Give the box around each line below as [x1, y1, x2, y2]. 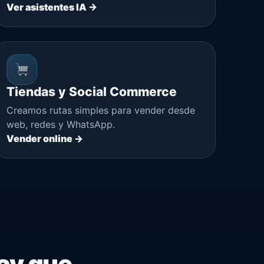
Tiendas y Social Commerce [6, 84, 177, 99]
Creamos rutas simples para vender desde [6, 104, 195, 116]
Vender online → [6, 132, 83, 144]
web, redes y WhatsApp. [6, 118, 115, 130]
